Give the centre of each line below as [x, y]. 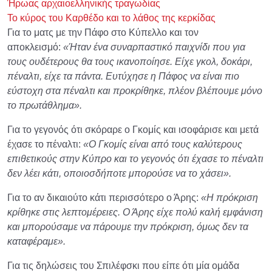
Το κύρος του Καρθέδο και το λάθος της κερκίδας [111, 18]
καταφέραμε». [36, 241]
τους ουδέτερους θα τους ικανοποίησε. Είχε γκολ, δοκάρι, [130, 61]
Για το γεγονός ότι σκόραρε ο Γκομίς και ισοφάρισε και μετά [133, 129]
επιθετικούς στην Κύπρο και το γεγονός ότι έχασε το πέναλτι [135, 158]
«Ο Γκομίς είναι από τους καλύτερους [163, 144]
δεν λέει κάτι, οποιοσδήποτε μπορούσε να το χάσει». [119, 173]
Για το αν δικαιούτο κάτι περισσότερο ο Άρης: [104, 197]
